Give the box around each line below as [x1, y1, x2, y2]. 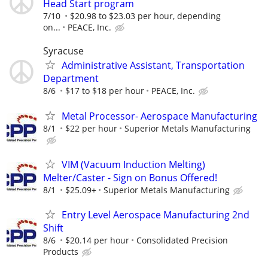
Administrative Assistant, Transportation [62, 59, 245, 72]
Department [43, 72, 99, 86]
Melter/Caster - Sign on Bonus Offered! [43, 170, 217, 184]
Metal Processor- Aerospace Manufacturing [62, 109, 257, 123]
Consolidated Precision [136, 234, 228, 246]
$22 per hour [65, 122, 117, 134]
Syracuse [43, 44, 84, 58]
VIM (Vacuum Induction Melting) [62, 157, 205, 171]
